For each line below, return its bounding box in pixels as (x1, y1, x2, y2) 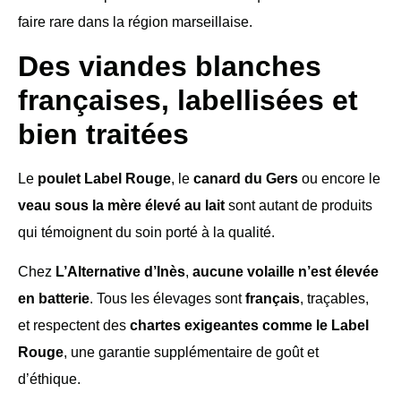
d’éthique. (18, 371, 81, 387)
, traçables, (300, 290, 369, 306)
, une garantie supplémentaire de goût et (64, 344, 319, 360)
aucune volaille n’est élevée (192, 263, 379, 279)
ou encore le (298, 170, 380, 186)
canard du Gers (193, 170, 298, 186)
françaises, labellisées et (18, 83, 358, 116)
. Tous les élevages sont (90, 290, 245, 306)
